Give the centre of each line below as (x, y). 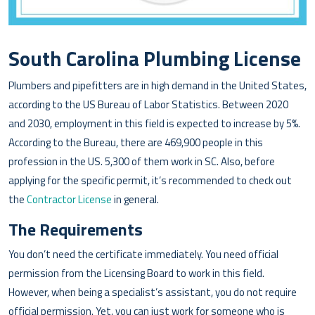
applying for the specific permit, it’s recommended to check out (150, 180)
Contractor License (69, 199)
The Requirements (76, 229)
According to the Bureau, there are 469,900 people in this (136, 142)
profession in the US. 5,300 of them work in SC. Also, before (142, 161)
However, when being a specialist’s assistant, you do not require (153, 292)
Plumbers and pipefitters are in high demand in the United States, (157, 85)
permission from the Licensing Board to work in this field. (136, 273)
